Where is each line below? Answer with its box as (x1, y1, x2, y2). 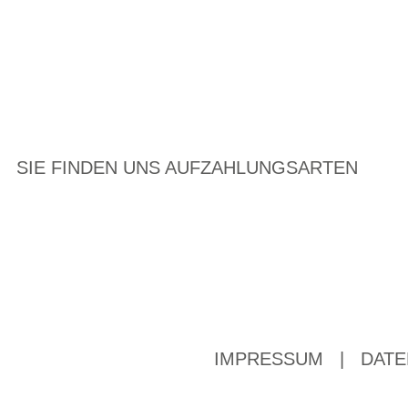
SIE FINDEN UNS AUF (16, 158, 200, 178)
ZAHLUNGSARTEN (200, 158, 358, 178)
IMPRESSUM (213, 349, 323, 370)
